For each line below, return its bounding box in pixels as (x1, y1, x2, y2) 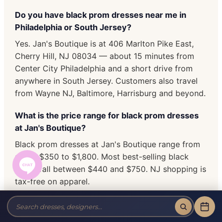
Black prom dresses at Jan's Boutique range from (15, 139, 200, 149)
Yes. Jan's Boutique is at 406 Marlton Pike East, (15, 38, 194, 49)
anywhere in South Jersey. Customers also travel (15, 75, 198, 86)
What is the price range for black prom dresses (15, 110, 199, 120)
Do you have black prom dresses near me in (15, 9, 186, 20)
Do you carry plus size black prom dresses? (15, 198, 186, 209)
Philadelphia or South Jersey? (15, 22, 131, 32)
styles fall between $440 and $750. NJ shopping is (15, 164, 206, 174)
